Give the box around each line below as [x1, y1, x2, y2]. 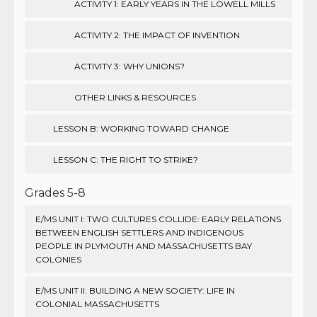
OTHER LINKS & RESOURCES [74, 91, 196, 103]
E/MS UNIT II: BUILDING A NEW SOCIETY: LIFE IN [35, 284, 235, 296]
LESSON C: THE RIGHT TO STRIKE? [53, 154, 198, 165]
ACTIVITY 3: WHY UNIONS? [74, 60, 185, 71]
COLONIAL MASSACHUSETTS [35, 298, 159, 309]
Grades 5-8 [25, 185, 86, 200]
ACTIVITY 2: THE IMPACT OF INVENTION [74, 29, 240, 40]
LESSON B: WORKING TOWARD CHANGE [53, 122, 229, 134]
